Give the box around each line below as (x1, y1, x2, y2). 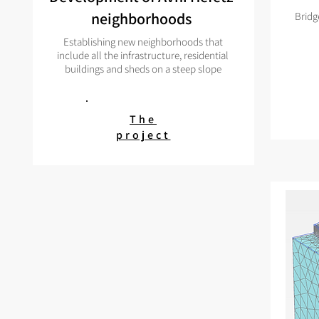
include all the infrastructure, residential (57, 48, 229, 62)
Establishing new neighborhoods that (63, 35, 223, 48)
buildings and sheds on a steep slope (64, 62, 221, 75)
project (115, 127, 171, 142)
